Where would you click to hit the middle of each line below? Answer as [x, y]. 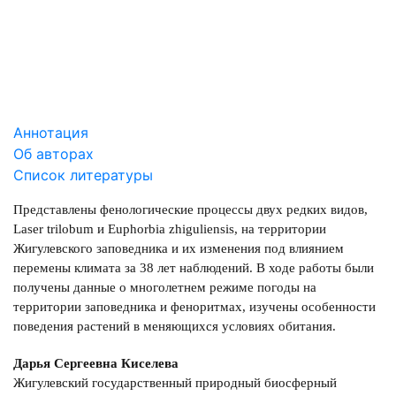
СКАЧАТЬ [63, 15]
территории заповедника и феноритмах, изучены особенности [194, 307]
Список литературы [83, 175]
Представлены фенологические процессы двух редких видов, [190, 210]
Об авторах [53, 154]
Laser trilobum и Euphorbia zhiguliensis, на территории [170, 229]
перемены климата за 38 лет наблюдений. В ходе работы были [194, 268]
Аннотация [51, 133]
